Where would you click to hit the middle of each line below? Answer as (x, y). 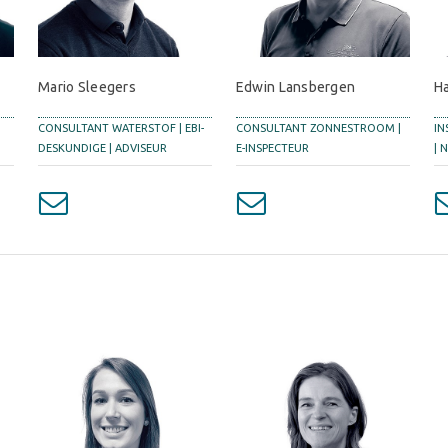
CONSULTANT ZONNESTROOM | (318, 128)
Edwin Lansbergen (295, 87)
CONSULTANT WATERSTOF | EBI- (120, 128)
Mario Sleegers (86, 87)
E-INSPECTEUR (272, 148)
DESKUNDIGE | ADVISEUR (102, 148)
